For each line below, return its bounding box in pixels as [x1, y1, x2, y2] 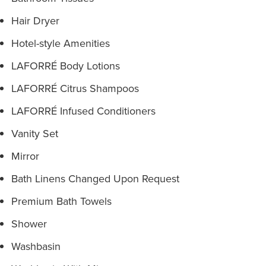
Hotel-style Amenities [11, 36, 110, 50]
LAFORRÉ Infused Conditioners [11, 103, 156, 118]
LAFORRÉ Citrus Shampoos [11, 81, 139, 96]
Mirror [11, 148, 39, 163]
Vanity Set [11, 126, 58, 141]
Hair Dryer [11, 13, 59, 28]
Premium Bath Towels [11, 194, 112, 208]
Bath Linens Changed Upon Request [11, 171, 179, 186]
